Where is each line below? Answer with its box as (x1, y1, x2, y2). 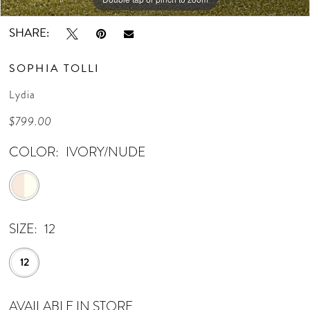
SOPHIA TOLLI (9, 60, 100, 77)
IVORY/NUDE (65, 142, 145, 161)
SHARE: (9, 24, 50, 42)
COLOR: (9, 142, 60, 161)
